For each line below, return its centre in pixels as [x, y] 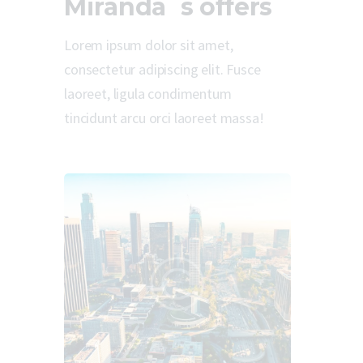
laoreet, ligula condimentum [148, 93]
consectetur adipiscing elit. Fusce [162, 69]
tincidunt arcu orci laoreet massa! [164, 117]
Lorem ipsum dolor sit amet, [149, 45]
